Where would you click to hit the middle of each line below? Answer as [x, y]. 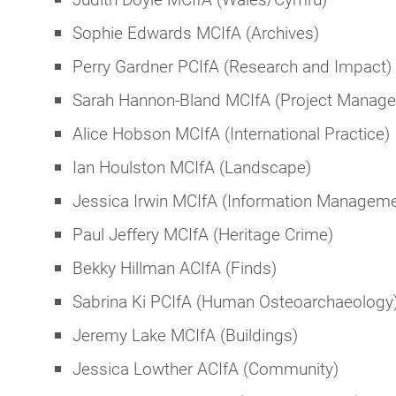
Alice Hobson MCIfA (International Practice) [231, 133]
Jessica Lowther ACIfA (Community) [206, 369]
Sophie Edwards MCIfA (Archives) [196, 33]
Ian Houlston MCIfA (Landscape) [192, 167]
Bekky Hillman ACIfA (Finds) [175, 268]
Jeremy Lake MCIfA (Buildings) [185, 335]
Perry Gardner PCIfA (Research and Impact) [232, 66]
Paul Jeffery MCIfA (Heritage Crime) [203, 234]
